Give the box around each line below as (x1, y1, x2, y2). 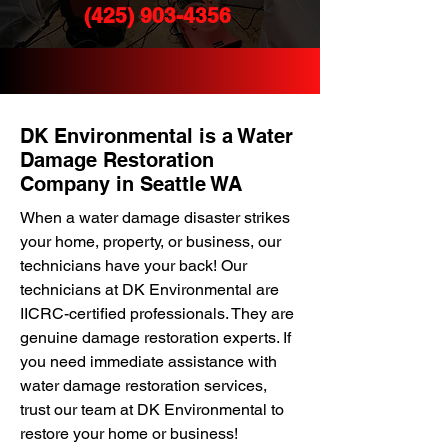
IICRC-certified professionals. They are (20, 304, 294, 323)
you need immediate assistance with (20, 352, 277, 371)
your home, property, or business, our (20, 232, 281, 251)
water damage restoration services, (20, 376, 267, 395)
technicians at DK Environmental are (20, 280, 279, 299)
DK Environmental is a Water (20, 124, 293, 148)
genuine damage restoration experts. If (20, 328, 291, 347)
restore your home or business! (20, 424, 238, 443)
